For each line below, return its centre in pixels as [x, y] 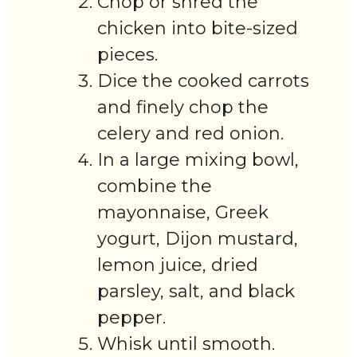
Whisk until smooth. [186, 344]
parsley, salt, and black [196, 292]
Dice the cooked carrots [204, 81]
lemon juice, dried [178, 265]
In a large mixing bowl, [198, 160]
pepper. [132, 318]
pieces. [128, 55]
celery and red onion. [191, 134]
